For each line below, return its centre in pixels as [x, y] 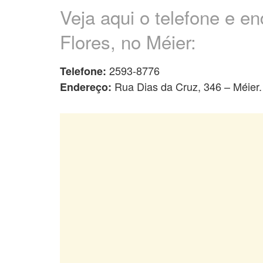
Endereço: [86, 87]
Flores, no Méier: [128, 41]
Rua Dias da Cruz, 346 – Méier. [187, 87]
